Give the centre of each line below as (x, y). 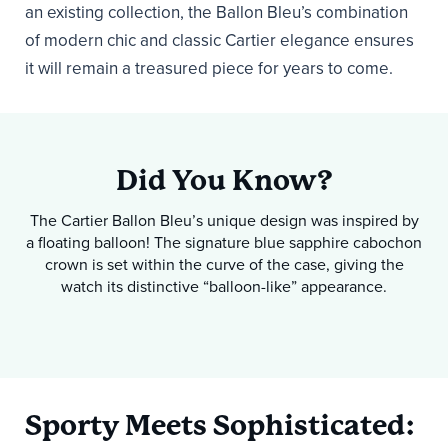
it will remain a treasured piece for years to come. (209, 68)
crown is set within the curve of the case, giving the (224, 264)
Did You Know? (224, 180)
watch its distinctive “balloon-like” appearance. (224, 286)
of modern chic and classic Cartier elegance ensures (219, 40)
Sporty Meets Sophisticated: (220, 425)
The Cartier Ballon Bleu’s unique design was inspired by (224, 220)
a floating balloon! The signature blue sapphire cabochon (224, 242)
